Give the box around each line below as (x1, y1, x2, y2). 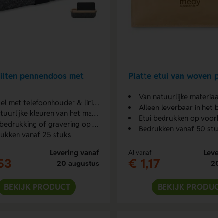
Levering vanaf (49, 147, 99, 157)
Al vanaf (128, 148, 152, 157)
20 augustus (56, 158, 99, 168)
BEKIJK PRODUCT (3, 181, 70, 192)
